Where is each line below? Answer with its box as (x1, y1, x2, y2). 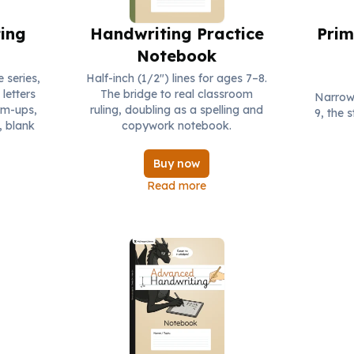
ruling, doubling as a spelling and (90, 103, 264, 118)
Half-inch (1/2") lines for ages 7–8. (86, 71, 268, 86)
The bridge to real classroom (100, 87, 254, 102)
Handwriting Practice (89, 24, 264, 44)
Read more (147, 179, 207, 194)
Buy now (153, 156, 201, 171)
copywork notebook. (122, 119, 232, 134)
